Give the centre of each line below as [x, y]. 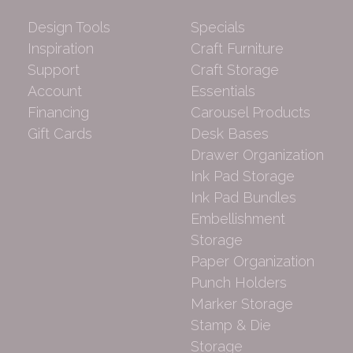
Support [54, 70]
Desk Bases [230, 134]
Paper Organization [253, 262]
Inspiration [61, 49]
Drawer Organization [257, 155]
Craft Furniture [237, 49]
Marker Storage [242, 304]
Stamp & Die [231, 325]
